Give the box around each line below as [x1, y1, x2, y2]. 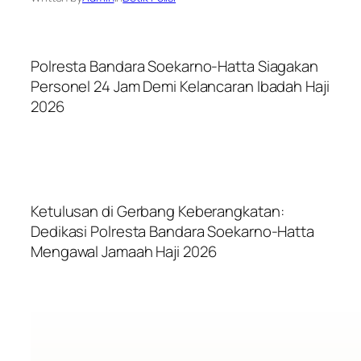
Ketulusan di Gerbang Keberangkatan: [31, 201, 284, 222]
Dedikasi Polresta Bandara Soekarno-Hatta [31, 221, 314, 243]
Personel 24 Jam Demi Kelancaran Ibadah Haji [31, 75, 330, 97]
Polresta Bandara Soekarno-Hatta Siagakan [31, 55, 318, 77]
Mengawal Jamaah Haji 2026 [31, 241, 217, 263]
